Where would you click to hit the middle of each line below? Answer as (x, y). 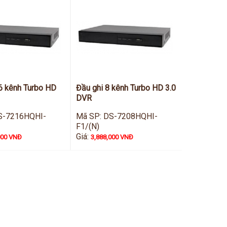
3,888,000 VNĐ (112, 137)
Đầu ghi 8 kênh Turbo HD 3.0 (126, 88)
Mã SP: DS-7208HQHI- (117, 116)
